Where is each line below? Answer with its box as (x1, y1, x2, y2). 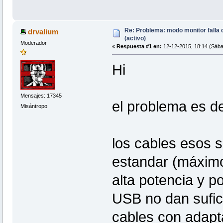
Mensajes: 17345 (20, 92, 62, 99)
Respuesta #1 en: (116, 43, 162, 50)
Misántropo (20, 103, 47, 109)
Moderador (20, 40, 47, 46)
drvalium (28, 27, 59, 36)
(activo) (124, 35, 146, 42)
